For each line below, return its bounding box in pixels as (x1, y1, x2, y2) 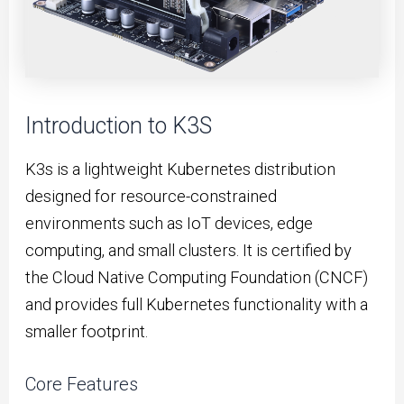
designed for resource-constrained (25, 187, 278, 207)
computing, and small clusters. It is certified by (25, 241, 353, 261)
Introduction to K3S (25, 112, 213, 139)
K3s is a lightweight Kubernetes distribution (25, 160, 336, 179)
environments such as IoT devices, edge (25, 214, 314, 234)
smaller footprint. (25, 322, 149, 342)
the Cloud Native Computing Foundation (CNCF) (25, 268, 369, 288)
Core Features (25, 373, 139, 396)
